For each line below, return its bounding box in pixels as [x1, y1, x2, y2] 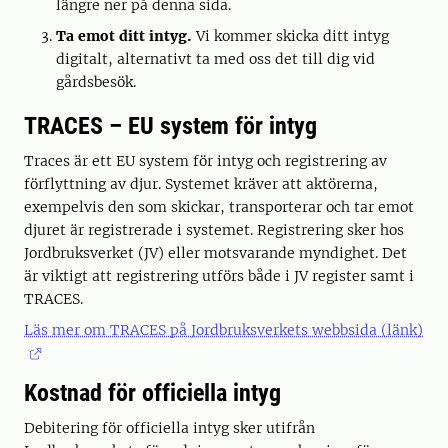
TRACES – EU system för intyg [24, 112, 317, 140]
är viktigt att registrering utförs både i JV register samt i [24, 267, 414, 285]
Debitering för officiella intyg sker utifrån [24, 419, 315, 437]
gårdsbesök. [56, 73, 140, 91]
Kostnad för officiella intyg [24, 379, 281, 407]
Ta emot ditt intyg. [56, 27, 196, 45]
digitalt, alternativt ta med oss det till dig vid [56, 50, 375, 68]
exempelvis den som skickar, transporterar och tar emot [24, 198, 414, 216]
